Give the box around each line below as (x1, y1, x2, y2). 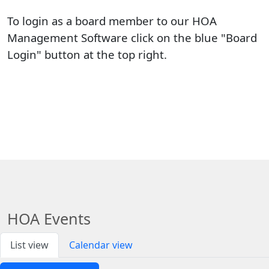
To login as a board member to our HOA (7, 13, 217, 28)
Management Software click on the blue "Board (7, 29, 257, 45)
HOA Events (7, 208, 91, 229)
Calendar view (69, 238, 133, 252)
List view (10, 238, 49, 252)
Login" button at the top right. (7, 46, 167, 62)
